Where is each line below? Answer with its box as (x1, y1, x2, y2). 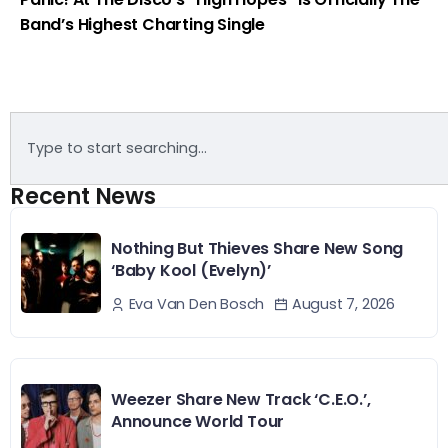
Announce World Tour (111, 410, 285, 434)
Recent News (10, 179, 156, 212)
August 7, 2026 (288, 294, 396, 314)
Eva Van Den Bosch (128, 294, 265, 315)
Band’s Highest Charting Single (20, 12, 266, 36)
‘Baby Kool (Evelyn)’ (111, 258, 272, 282)
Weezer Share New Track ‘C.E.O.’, (111, 388, 371, 412)
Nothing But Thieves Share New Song (111, 236, 404, 260)
